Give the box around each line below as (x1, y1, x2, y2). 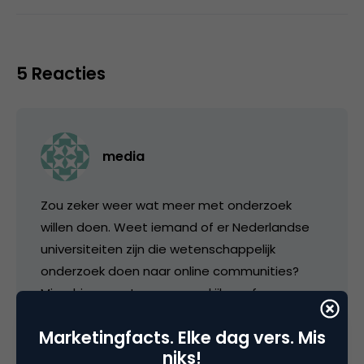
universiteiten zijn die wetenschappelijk (41, 240, 275, 258)
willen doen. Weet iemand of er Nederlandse (41, 218, 310, 236)
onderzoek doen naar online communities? (41, 262, 299, 279)
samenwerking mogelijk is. (41, 305, 196, 323)
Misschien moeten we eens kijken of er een (41, 284, 299, 301)
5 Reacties (16, 61, 106, 85)
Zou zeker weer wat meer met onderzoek (41, 196, 292, 214)
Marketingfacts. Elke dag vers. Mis (38, 326, 326, 349)
